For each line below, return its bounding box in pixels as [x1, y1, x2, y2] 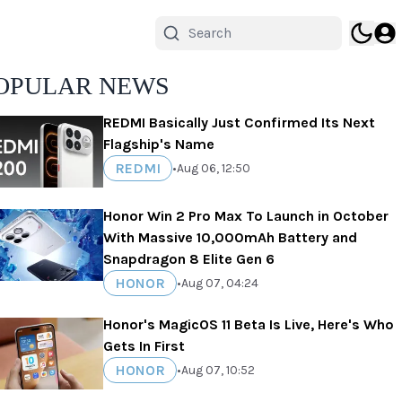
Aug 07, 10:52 [181, 362, 256, 378]
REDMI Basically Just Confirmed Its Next [103, 114, 376, 131]
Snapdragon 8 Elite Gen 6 [103, 250, 275, 267]
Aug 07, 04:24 [181, 275, 259, 291]
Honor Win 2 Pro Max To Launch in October [103, 207, 389, 224]
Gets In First [103, 337, 186, 354]
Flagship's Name [103, 135, 215, 153]
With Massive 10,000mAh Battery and [103, 229, 358, 246]
